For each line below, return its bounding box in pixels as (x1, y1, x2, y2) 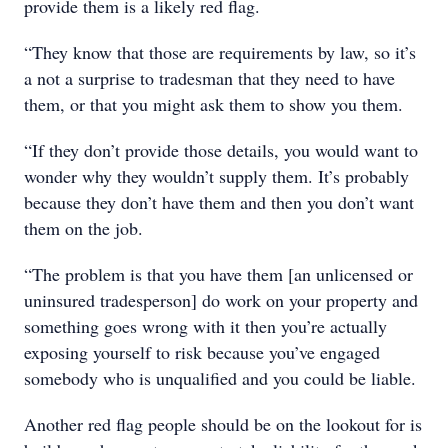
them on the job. (24, 216, 143, 240)
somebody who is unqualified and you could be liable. (24, 366, 416, 390)
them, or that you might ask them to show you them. (24, 92, 403, 116)
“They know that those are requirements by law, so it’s (24, 40, 416, 64)
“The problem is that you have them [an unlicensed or (24, 262, 413, 286)
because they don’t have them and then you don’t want (24, 190, 414, 214)
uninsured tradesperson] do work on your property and (24, 288, 418, 312)
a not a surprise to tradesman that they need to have (24, 66, 395, 90)
